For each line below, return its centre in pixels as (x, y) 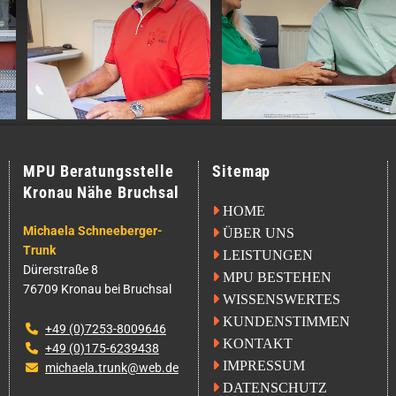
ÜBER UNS (259, 232)
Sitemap (242, 171)
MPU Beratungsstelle (99, 171)
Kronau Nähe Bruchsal (101, 192)
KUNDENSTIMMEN (286, 321)
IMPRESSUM (264, 365)
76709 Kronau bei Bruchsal (97, 289)
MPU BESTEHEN (277, 277)
